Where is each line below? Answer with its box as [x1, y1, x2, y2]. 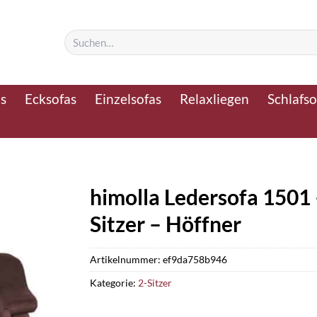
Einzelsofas [95, 90, 162, 107]
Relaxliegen [180, 90, 250, 107]
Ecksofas [25, 90, 77, 107]
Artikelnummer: [90, 253, 163, 265]
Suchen [63, 30, 93, 42]
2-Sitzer [138, 276, 172, 289]
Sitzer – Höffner [90, 211, 241, 236]
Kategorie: [90, 276, 138, 289]
